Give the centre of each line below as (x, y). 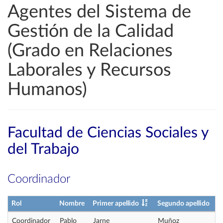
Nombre (72, 204)
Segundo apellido (183, 204)
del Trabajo (43, 149)
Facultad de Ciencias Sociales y (108, 133)
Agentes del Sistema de (99, 12)
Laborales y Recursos (89, 70)
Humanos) (47, 90)
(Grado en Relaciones (90, 51)
